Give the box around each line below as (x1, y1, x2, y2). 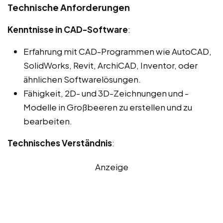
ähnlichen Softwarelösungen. (23, 74, 141, 85)
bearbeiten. (23, 115, 72, 127)
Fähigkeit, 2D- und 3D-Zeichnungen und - (23, 88, 189, 99)
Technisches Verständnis (7, 137, 112, 149)
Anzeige (95, 161, 128, 173)
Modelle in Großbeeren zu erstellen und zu (23, 102, 192, 113)
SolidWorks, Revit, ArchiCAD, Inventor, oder (23, 60, 198, 71)
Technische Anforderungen (7, 1, 130, 13)
